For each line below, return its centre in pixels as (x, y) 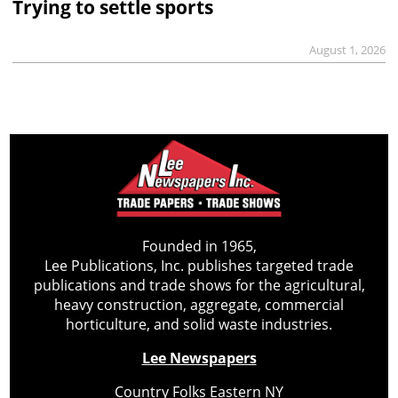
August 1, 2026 (348, 49)
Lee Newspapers (199, 358)
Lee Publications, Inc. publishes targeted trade (199, 265)
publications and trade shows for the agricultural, (199, 285)
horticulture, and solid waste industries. (199, 324)
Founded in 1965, (199, 246)
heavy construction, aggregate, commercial (199, 304)
